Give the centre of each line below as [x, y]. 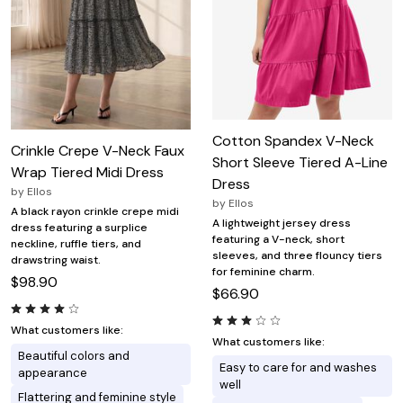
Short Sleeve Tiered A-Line [300, 162]
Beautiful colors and [74, 355]
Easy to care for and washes [298, 367]
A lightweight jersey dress [282, 223]
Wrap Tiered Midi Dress [87, 172]
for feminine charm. [264, 271]
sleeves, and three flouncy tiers [297, 255]
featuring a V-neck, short [278, 239]
